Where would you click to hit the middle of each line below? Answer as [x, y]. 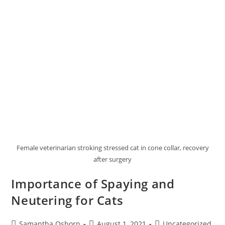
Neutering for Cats [67, 200]
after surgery [113, 159]
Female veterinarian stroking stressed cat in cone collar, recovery [113, 148]
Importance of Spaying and [93, 184]
